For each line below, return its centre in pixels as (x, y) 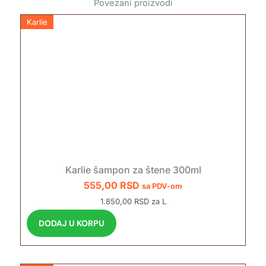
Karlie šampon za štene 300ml (133, 170)
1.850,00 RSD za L (133, 202)
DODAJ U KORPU (71, 224)
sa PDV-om (162, 186)
